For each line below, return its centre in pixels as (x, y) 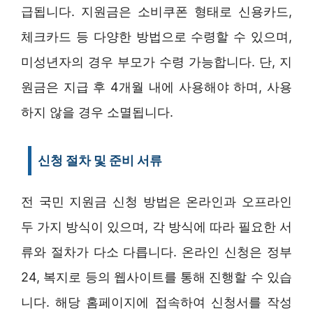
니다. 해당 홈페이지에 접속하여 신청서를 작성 (156, 302)
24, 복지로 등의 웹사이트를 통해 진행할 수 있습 (156, 277)
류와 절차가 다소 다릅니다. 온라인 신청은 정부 (156, 252)
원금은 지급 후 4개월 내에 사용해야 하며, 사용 (156, 87)
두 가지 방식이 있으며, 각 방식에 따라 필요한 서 (156, 226)
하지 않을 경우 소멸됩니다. (97, 112)
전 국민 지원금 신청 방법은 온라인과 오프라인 (156, 201)
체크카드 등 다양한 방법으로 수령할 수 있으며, (156, 36)
